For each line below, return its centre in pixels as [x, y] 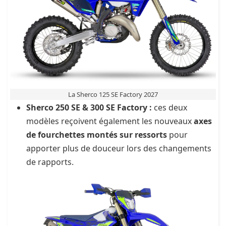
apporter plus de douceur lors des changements [119, 148]
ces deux [169, 107]
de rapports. [50, 162]
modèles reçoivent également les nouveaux [110, 121]
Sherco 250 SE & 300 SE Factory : [89, 107]
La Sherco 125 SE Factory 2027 [113, 94]
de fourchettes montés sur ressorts [97, 134]
